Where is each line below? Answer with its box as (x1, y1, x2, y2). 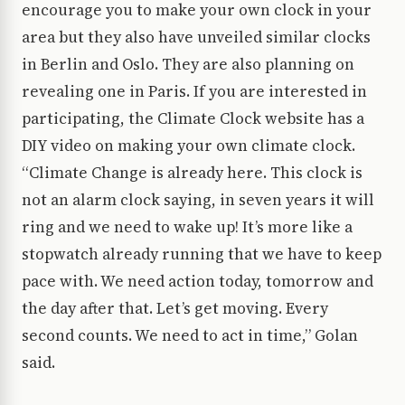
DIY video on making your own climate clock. (22, 135, 355, 157)
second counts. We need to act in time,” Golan (22, 325, 358, 347)
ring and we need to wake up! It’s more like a (22, 216, 353, 239)
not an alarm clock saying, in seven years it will (22, 189, 374, 212)
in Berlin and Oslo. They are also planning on (22, 53, 354, 76)
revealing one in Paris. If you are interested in (22, 80, 367, 103)
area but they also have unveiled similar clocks (22, 26, 371, 49)
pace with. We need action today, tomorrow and (22, 270, 373, 293)
